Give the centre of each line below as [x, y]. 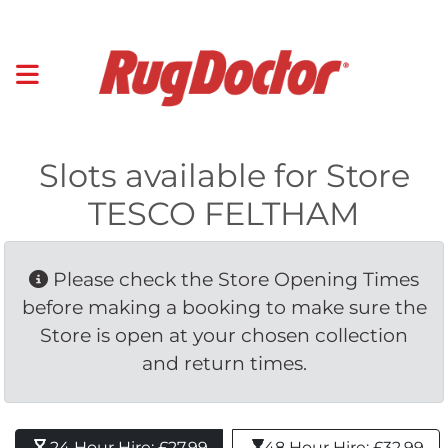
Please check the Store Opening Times [233, 279]
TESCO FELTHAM [224, 213]
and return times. [224, 363]
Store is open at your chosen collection [224, 335]
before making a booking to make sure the [224, 307]
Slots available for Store [224, 175]
